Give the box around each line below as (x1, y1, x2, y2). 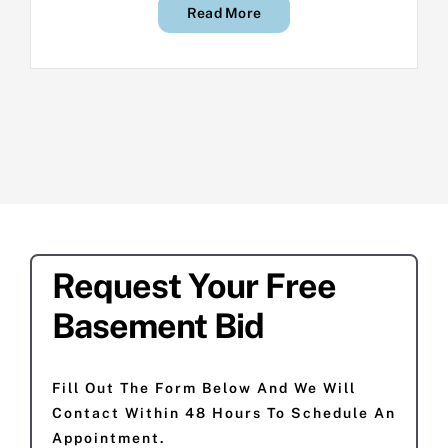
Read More (186, 5, 262, 22)
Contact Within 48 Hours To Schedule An (52, 405, 396, 422)
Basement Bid (52, 306, 264, 347)
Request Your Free (52, 266, 336, 307)
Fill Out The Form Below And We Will (52, 380, 356, 397)
